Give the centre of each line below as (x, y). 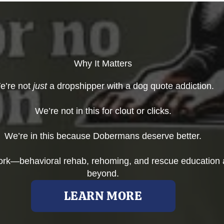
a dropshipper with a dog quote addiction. (130, 86)
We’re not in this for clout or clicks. (103, 111)
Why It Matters (103, 63)
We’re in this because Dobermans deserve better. (103, 136)
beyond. (103, 173)
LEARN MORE (103, 195)
